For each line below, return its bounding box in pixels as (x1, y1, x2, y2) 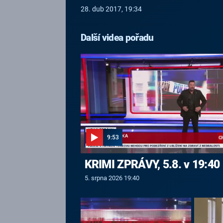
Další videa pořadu (81, 32, 154, 43)
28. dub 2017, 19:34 (81, 5, 142, 13)
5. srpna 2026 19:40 (84, 174, 139, 182)
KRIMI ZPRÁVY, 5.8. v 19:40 (84, 158, 220, 171)
